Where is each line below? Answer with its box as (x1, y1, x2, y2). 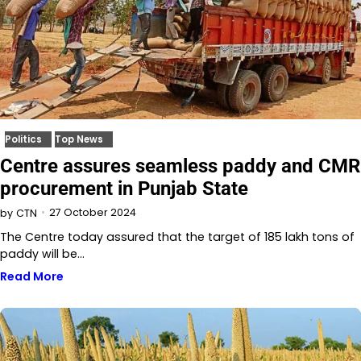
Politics (5, 132, 42, 146)
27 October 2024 (49, 205, 136, 219)
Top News (55, 132, 103, 146)
